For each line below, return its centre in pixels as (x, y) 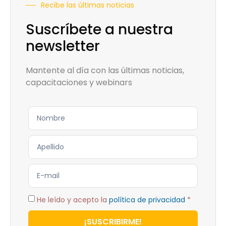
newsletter (63, 46)
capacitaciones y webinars (79, 83)
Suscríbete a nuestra (99, 30)
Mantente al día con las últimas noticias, (105, 71)
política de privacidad (147, 200)
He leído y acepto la (73, 200)
